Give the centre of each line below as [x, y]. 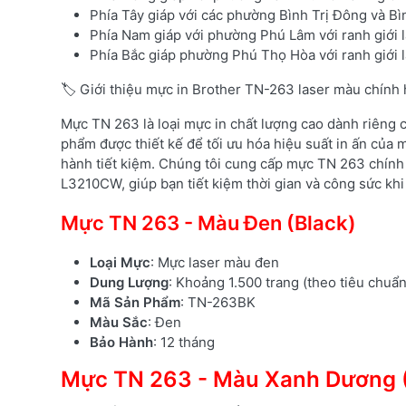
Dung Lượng [129, 282]
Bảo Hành [121, 342]
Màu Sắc [119, 322]
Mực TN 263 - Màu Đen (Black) [208, 222]
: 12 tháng [184, 342]
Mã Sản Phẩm [135, 302]
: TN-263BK [218, 302]
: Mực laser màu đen [215, 262]
